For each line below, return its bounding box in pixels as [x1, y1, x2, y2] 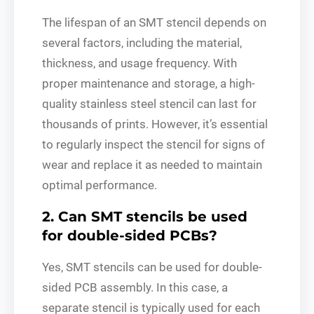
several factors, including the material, [42, 35, 242, 50]
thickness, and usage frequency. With [42, 55, 237, 70]
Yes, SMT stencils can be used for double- [42, 259, 262, 274]
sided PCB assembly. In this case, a [42, 280, 228, 294]
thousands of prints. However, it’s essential [42, 116, 268, 131]
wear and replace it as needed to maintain [42, 157, 262, 172]
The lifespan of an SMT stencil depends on [42, 15, 266, 29]
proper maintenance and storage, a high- [42, 76, 255, 90]
